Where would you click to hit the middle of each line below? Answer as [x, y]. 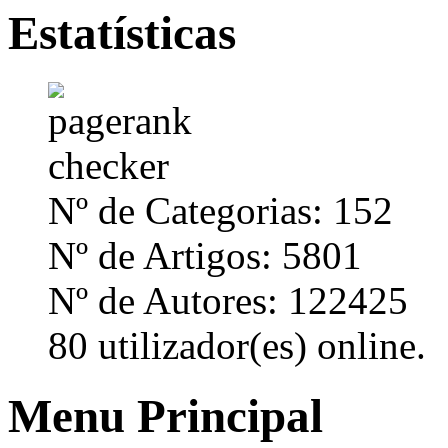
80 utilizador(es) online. [237, 345]
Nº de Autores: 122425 [228, 300]
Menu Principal [165, 415]
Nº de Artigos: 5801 [205, 255]
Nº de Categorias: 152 [220, 210]
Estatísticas [122, 33]
